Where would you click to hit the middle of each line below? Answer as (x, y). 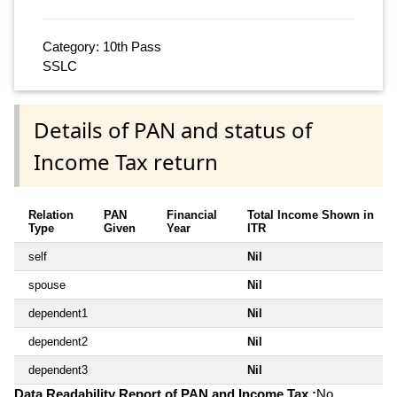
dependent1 (58, 313)
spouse (47, 284)
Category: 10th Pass (102, 47)
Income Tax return (126, 161)
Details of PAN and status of (173, 129)
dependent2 (58, 341)
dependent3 (58, 370)
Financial (192, 214)
